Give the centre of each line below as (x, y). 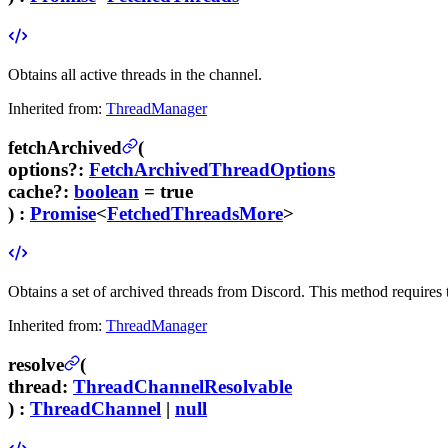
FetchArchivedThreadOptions (212, 169)
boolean (106, 191)
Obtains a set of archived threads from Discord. (158, 292)
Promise (63, 213)
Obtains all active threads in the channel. (135, 74)
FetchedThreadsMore (195, 213)
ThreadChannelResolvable (182, 386)
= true (166, 191)
